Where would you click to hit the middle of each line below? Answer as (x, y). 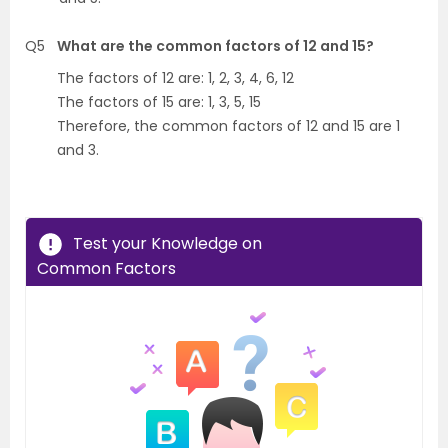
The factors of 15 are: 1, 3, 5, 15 (159, 102)
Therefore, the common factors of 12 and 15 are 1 (228, 126)
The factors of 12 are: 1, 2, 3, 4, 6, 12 (175, 78)
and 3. (78, 150)
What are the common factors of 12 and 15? (215, 46)
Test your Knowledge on (167, 243)
